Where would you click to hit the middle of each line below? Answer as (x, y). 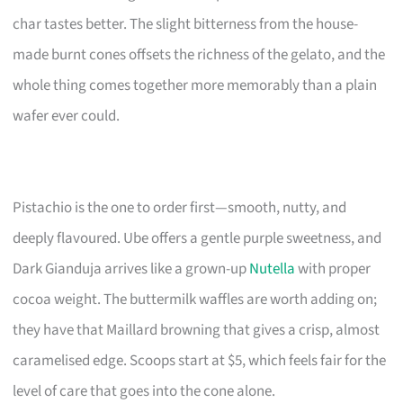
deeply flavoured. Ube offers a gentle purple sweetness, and (197, 238)
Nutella (273, 269)
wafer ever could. (67, 116)
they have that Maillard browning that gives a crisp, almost (197, 330)
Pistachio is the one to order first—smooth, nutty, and (180, 207)
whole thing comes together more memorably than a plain (195, 85)
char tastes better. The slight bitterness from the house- (186, 24)
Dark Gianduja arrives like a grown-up (131, 269)
